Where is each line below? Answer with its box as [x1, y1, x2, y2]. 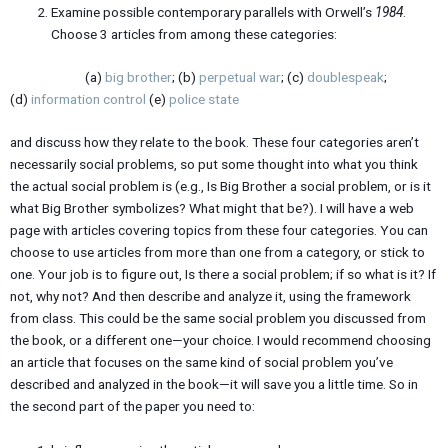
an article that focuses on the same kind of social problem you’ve [10, 354, 393, 371]
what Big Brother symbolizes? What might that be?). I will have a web [10, 200, 414, 217]
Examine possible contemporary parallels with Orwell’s [51, 4, 376, 21]
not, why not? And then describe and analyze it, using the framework [10, 288, 411, 305]
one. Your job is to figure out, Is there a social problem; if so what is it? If [10, 266, 436, 283]
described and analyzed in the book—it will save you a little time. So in [10, 376, 418, 393]
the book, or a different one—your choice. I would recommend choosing [10, 332, 431, 349]
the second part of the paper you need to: [10, 398, 255, 415]
